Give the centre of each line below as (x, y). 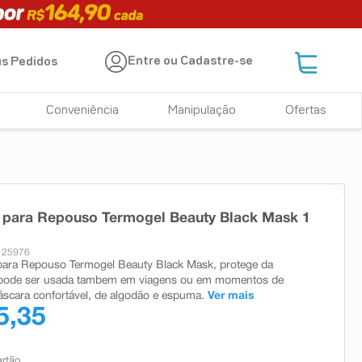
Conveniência (83, 111)
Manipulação (202, 111)
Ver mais (231, 296)
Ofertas (305, 111)
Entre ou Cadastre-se (191, 62)
